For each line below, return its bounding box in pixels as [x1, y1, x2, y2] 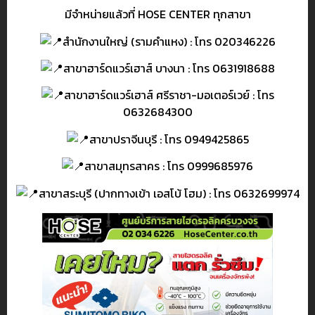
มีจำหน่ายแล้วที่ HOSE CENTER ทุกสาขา [64, 6, 251, 23]
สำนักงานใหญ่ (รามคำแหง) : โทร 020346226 [62, 32, 276, 50]
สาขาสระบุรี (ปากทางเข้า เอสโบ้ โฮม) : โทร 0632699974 [38, 184, 300, 202]
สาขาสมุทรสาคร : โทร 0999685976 [84, 157, 253, 175]
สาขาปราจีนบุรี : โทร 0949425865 [89, 130, 249, 148]
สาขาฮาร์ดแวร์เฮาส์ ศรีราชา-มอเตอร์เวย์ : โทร [63, 86, 274, 104]
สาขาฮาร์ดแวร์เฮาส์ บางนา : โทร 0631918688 [63, 60, 275, 77]
